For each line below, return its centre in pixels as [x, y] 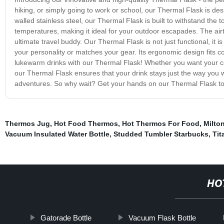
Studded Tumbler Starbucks [161, 134]
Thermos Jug [27, 123]
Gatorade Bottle [66, 217]
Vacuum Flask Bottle [162, 217]
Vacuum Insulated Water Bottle [57, 134]
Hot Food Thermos [86, 123]
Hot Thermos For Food [160, 123]
